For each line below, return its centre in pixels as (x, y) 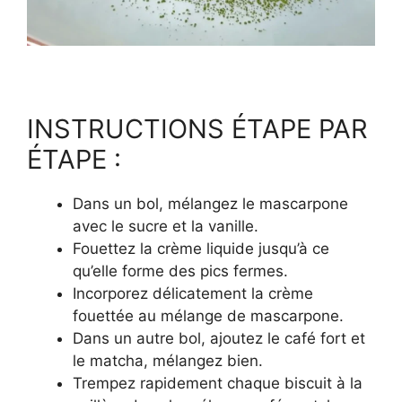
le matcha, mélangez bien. (168, 360)
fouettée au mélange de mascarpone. (208, 315)
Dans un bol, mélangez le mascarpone (210, 203)
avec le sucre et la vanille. (166, 226)
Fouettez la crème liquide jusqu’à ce (201, 248)
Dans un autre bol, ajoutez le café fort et (219, 338)
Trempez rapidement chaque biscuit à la (218, 383)
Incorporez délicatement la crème (193, 293)
